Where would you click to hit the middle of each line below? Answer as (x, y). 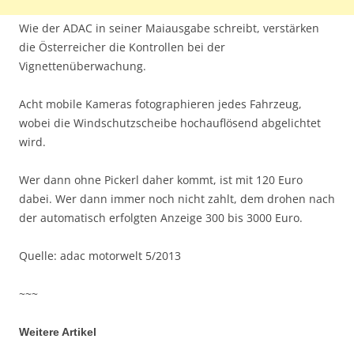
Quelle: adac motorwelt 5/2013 (100, 255)
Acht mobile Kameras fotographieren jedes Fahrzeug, (160, 104)
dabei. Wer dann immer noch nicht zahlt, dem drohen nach (177, 198)
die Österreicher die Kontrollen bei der (122, 47)
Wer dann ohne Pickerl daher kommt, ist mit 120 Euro (161, 179)
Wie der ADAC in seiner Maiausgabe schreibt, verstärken (169, 28)
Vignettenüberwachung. (83, 66)
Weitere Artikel (58, 331)
